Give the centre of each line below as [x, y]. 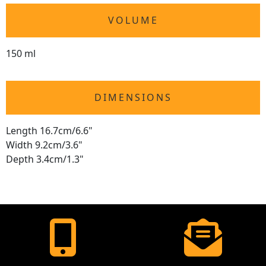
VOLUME [133, 20]
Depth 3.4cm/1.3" [45, 159]
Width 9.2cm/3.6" [44, 145]
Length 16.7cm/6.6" [49, 131]
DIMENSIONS [133, 98]
